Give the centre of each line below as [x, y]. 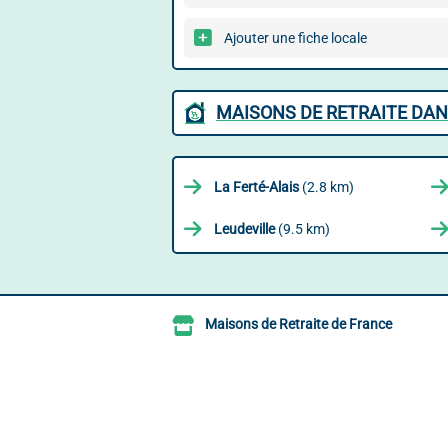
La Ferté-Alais [256, 187]
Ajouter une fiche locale [295, 38]
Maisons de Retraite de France [298, 324]
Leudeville [244, 229]
